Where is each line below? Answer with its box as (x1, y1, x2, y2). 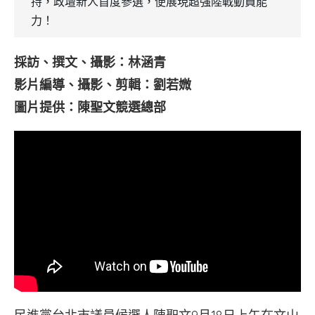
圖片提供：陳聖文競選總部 (14, 99, 166, 115)
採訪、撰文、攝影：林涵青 (14, 54, 166, 70)
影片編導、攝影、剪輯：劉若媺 (14, 77, 191, 93)
